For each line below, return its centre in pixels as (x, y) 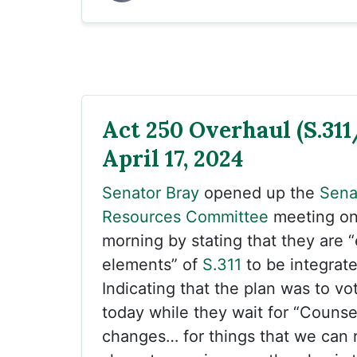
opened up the (259, 193)
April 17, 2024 (173, 159)
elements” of (152, 265)
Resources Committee (185, 217)
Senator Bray (151, 193)
